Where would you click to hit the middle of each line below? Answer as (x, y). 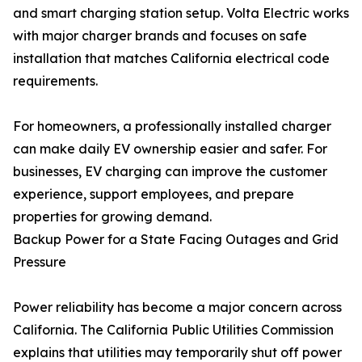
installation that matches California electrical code (171, 59)
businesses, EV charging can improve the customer (170, 172)
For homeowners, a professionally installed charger (172, 126)
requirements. (55, 81)
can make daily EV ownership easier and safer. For (170, 149)
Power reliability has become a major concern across (177, 307)
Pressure (40, 262)
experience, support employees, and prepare (154, 194)
